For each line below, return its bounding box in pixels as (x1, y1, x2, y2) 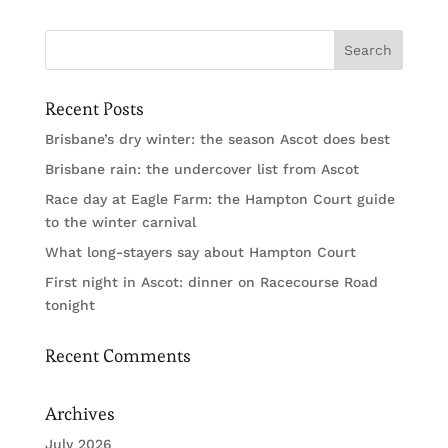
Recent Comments (44, 344, 191, 368)
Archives (44, 402, 115, 426)
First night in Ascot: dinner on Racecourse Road (44, 274, 378, 291)
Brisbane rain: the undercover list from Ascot (44, 161, 359, 178)
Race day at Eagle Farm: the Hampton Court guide (44, 191, 395, 208)
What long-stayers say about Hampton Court (44, 244, 356, 261)
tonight (44, 297, 95, 314)
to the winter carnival (44, 214, 196, 231)
